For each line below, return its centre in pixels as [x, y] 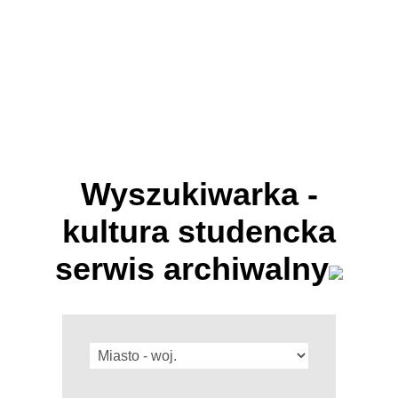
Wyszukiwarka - [199, 194]
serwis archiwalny [192, 268]
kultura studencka [199, 231]
